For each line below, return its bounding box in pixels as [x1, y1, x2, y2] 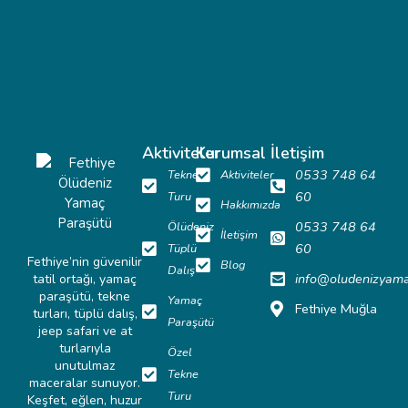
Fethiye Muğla [295, 300, 378, 319]
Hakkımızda [220, 197, 281, 214]
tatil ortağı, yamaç [33, 270, 138, 289]
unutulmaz [55, 357, 116, 375]
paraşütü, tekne [39, 288, 131, 306]
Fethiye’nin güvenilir [27, 253, 143, 271]
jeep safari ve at [37, 322, 132, 341]
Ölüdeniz [167, 219, 214, 236]
